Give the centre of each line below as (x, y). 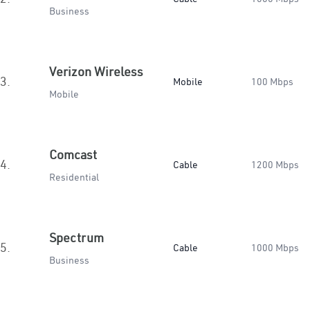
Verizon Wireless (96, 72)
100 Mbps (272, 82)
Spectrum (76, 238)
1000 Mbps (275, 248)
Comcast (73, 155)
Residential (74, 177)
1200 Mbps (275, 165)
